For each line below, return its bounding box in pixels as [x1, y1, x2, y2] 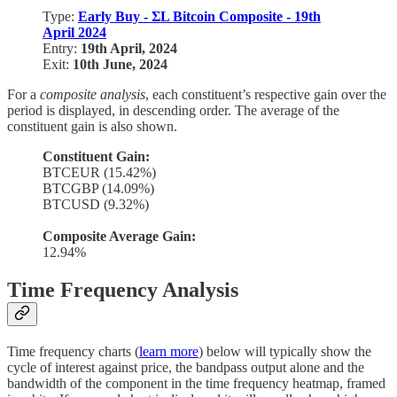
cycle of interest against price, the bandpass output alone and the [7, 359, 364, 375]
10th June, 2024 [73, 57, 167, 73]
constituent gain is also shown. [7, 119, 177, 135]
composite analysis [40, 87, 145, 103]
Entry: [43, 41, 81, 57]
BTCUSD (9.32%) [43, 197, 149, 213]
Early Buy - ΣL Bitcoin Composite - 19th [78, 9, 321, 25]
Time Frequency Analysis [7, 278, 238, 302]
